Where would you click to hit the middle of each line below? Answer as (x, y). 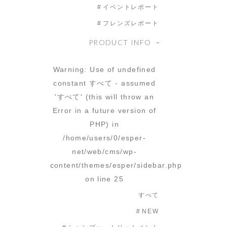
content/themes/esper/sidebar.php (116, 165)
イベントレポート (131, 7)
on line (100, 179)
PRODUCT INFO (120, 42)
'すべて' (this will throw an (105, 97)
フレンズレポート (131, 23)
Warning (69, 69)
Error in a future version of (104, 110)
